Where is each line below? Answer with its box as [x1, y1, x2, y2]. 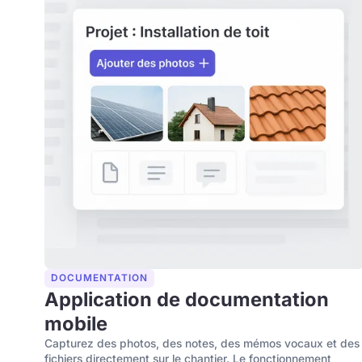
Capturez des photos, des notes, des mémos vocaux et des [44, 337, 360, 351]
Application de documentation [44, 288, 330, 312]
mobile [44, 312, 108, 336]
